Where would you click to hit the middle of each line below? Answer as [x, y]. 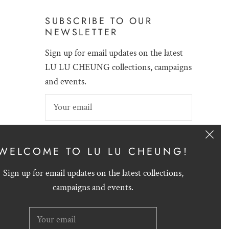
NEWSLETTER [82, 32]
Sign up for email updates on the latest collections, [93, 173]
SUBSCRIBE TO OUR [99, 21]
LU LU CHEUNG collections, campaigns [118, 67]
